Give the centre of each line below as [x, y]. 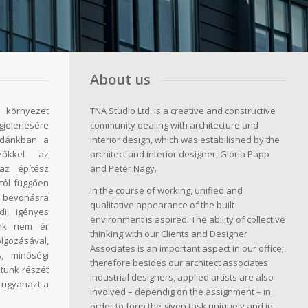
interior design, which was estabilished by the [185, 139]
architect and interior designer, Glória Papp [180, 154]
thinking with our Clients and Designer [169, 233]
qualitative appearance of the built [162, 205]
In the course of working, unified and [166, 190]
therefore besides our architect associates [179, 262]
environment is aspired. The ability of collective [188, 219]
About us [120, 79]
